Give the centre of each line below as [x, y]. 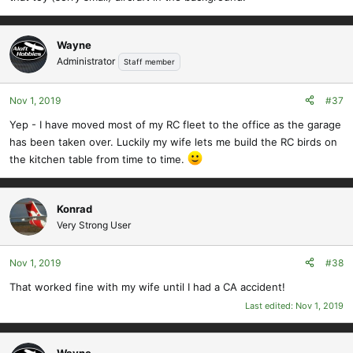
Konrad [74, 208]
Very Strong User [94, 225]
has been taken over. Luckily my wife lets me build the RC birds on [173, 141]
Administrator [86, 61]
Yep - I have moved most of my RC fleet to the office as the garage [175, 124]
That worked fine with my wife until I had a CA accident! [147, 286]
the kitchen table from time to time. [98, 159]
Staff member [149, 62]
